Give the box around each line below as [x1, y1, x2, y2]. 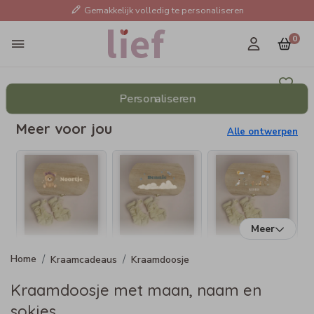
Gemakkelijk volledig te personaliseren [83, 4, 244, 17]
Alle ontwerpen [227, 125, 298, 138]
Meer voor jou [16, 120, 112, 137]
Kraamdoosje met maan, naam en [11, 280, 261, 301]
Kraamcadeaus [50, 253, 117, 266]
